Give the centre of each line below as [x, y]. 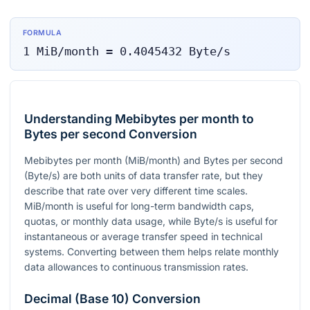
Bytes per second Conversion [111, 134]
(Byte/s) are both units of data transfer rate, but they [144, 176]
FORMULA [42, 33]
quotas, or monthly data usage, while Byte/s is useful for [151, 221]
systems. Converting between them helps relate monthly [152, 252]
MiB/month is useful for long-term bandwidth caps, [139, 206]
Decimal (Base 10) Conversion [112, 299]
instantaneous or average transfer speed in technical [143, 237]
